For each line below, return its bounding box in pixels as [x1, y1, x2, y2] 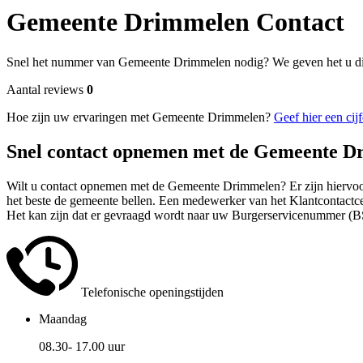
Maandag [39, 312, 87, 327]
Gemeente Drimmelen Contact [6, 7, 344, 37]
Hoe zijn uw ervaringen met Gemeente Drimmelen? [6, 109, 274, 124]
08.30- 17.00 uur [39, 340, 125, 354]
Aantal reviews [6, 82, 87, 96]
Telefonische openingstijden [77, 284, 224, 299]
